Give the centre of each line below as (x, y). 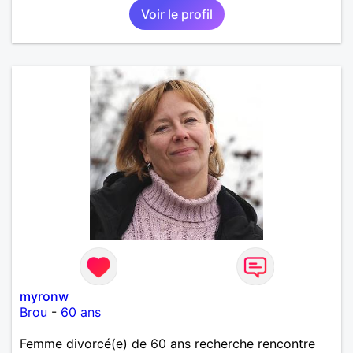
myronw (44, 296)
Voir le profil (176, 14)
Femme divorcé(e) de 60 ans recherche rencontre (167, 343)
